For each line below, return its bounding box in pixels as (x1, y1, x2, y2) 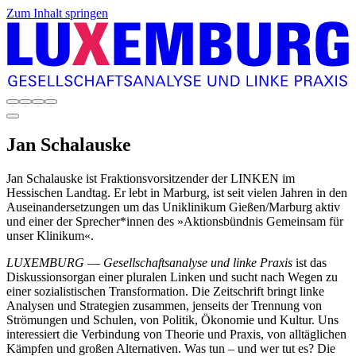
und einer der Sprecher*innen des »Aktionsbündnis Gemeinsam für (6, 215, 343, 229)
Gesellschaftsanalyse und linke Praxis (103, 256, 296, 270)
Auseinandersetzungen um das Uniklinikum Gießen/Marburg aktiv (6, 200, 340, 215)
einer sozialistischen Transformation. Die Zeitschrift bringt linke (6, 284, 324, 299)
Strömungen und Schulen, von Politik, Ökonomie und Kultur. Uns (6, 313, 339, 327)
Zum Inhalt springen (6, 6, 108, 20)
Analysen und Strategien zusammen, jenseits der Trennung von (6, 299, 322, 313)
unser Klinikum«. (6, 229, 94, 243)
